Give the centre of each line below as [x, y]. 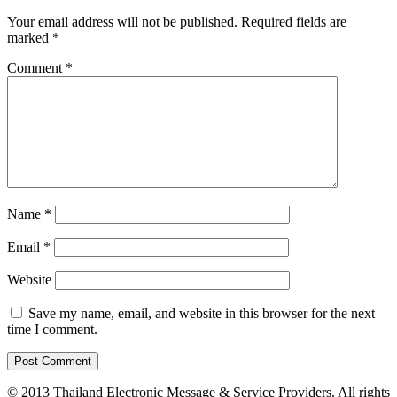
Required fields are [294, 22]
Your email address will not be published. [122, 22]
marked [30, 38]
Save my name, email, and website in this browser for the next [202, 314]
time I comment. [52, 330]
